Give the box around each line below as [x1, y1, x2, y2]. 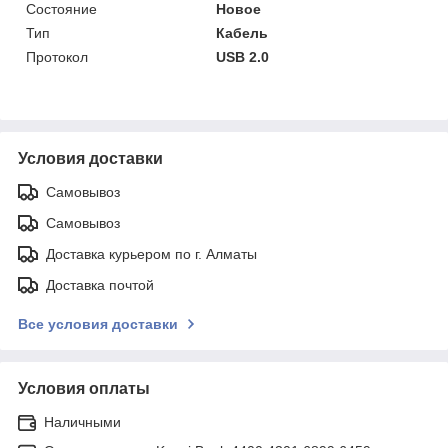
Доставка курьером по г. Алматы [46, 245, 257, 262]
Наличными [44, 413, 121, 430]
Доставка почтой [46, 276, 154, 293]
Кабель [216, 24, 269, 41]
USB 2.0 [216, 48, 270, 65]
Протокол [26, 48, 88, 65]
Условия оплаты [18, 379, 150, 397]
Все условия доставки [18, 315, 178, 332]
